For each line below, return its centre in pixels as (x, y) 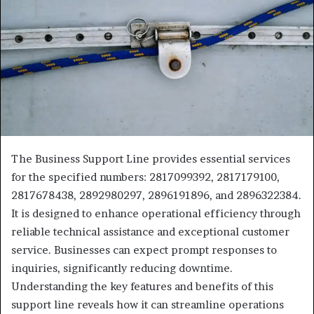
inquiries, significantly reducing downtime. (122, 268)
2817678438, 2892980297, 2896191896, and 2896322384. (156, 196)
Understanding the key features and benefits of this (142, 287)
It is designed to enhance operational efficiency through (156, 214)
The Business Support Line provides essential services (151, 159)
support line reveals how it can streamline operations (148, 305)
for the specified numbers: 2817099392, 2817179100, (145, 177)
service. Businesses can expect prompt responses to (144, 250)
